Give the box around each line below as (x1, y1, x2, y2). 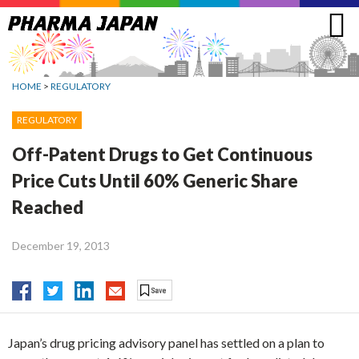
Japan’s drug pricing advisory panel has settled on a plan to (8, 335, 325, 351)
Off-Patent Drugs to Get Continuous (12, 143, 313, 165)
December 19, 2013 (12, 238, 110, 252)
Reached (12, 196, 83, 218)
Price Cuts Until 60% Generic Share (12, 169, 298, 192)
